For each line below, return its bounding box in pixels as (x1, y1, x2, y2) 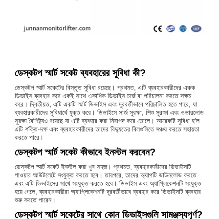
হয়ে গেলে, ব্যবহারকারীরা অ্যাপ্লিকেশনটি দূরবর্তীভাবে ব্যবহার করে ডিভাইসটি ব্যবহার (15, 188, 201, 196)
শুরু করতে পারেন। (15, 196, 56, 204)
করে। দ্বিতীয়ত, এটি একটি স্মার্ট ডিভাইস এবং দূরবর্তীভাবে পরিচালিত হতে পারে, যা (15, 100, 197, 109)
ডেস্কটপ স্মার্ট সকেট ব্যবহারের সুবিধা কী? (15, 67, 146, 79)
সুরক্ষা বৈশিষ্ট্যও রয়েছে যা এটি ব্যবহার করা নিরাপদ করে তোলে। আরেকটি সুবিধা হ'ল (15, 117, 200, 125)
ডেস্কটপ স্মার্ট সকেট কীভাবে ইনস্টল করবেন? (15, 147, 156, 158)
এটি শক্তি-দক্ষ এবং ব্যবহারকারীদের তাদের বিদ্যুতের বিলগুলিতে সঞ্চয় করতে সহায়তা (15, 125, 200, 133)
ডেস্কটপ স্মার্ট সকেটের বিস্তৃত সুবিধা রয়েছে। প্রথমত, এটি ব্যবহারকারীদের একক (15, 84, 196, 92)
